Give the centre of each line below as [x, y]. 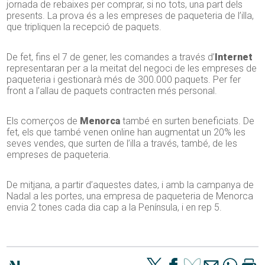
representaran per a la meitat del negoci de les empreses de [132, 69]
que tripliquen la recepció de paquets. [84, 27]
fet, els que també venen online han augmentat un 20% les [126, 132]
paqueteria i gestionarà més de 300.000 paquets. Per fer [124, 80]
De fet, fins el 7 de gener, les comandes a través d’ [111, 57]
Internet [234, 57]
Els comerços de [43, 121]
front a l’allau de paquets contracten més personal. [112, 91]
